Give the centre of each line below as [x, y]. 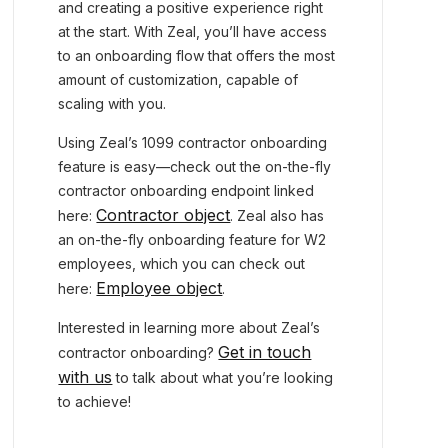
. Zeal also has [277, 215]
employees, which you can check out [182, 263]
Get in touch [265, 352]
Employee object [159, 288]
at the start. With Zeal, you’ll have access [193, 31]
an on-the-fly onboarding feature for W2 [192, 239]
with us [85, 377]
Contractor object [163, 215]
